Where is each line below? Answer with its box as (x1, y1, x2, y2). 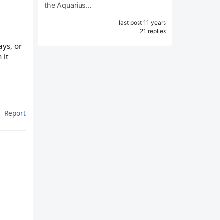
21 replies (140, 27, 166, 35)
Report (4, 109, 26, 118)
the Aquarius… (44, 1, 92, 9)
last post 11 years (119, 19, 166, 26)
